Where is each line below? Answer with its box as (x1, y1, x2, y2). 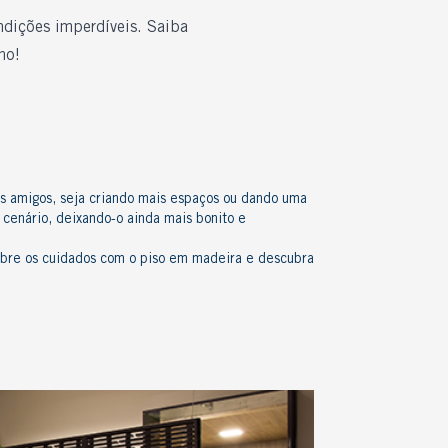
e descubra (242, 253, 314, 267)
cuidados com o (42, 253, 140, 267)
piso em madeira (140, 253, 242, 267)
